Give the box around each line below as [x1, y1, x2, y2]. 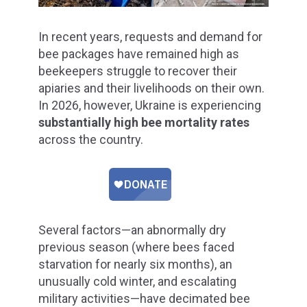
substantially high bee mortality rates [38, 115, 249, 130]
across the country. [38, 132, 143, 147]
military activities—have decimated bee [38, 291, 250, 306]
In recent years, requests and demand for [38, 29, 262, 45]
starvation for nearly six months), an [38, 256, 232, 271]
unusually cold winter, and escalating [38, 273, 236, 288]
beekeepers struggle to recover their [38, 64, 237, 79]
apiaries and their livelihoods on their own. [38, 81, 265, 96]
